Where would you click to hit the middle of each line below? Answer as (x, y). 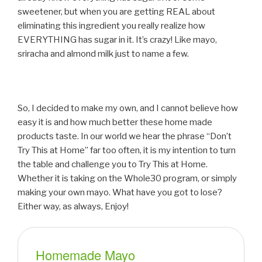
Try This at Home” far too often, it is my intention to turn (127, 151)
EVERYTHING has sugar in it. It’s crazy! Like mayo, (117, 40)
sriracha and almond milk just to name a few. (103, 54)
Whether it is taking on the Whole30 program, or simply (127, 179)
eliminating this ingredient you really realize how (111, 26)
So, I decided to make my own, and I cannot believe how (128, 108)
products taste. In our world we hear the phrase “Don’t (125, 137)
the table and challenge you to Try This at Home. (113, 165)
